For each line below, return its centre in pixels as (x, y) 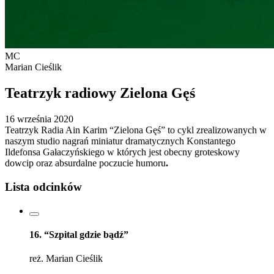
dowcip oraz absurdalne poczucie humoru (85, 163)
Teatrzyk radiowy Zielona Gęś (100, 93)
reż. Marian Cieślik (66, 259)
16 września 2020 (39, 119)
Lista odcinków (43, 187)
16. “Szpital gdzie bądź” (79, 235)
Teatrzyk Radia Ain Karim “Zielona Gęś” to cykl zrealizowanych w (136, 130)
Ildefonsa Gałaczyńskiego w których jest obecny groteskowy (122, 152)
